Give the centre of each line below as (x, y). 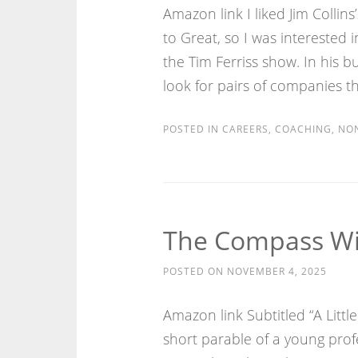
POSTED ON (195, 271)
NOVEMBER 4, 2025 (276, 271)
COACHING (303, 129)
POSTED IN (192, 129)
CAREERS (245, 129)
